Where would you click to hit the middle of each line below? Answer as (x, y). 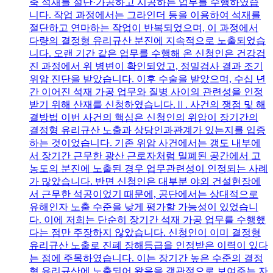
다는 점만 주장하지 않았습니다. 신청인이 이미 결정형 (145, 233)
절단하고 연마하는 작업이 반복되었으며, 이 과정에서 (144, 28)
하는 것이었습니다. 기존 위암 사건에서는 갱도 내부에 (145, 143)
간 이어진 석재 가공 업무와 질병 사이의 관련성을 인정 (146, 92)
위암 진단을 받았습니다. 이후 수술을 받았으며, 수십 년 (147, 79)
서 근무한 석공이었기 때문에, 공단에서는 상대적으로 (144, 194)
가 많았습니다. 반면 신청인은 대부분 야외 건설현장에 (145, 182)
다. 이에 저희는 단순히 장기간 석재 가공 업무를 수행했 (147, 220)
